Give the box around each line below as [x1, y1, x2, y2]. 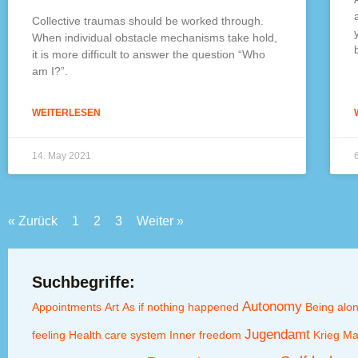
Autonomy [242, 298, 302, 314]
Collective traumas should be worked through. [32, 14, 264, 27]
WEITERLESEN [32, 106, 101, 118]
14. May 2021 [32, 149, 91, 161]
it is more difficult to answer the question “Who [32, 47, 265, 61]
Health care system [69, 328, 166, 341]
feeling [32, 328, 66, 341]
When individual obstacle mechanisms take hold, [32, 30, 277, 44]
